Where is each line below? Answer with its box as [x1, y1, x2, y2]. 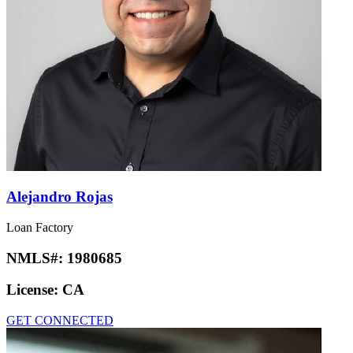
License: [6, 281, 62, 299]
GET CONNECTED [6, 314, 113, 328]
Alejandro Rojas [6, 188, 113, 206]
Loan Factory [6, 220, 73, 234]
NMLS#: [6, 249, 67, 266]
